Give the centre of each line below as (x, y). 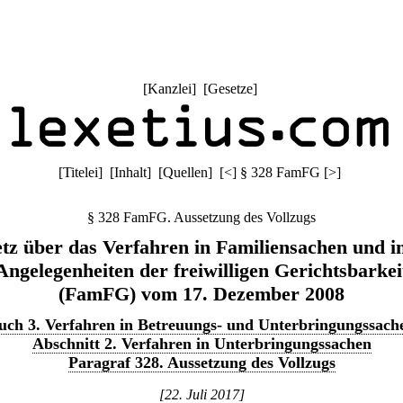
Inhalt (130, 172)
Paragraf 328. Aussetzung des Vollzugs (201, 363)
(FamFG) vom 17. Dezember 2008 (201, 294)
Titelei (81, 172)
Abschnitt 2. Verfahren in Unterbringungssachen (201, 344)
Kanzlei (169, 89)
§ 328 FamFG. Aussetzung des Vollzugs (201, 217)
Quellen (185, 172)
